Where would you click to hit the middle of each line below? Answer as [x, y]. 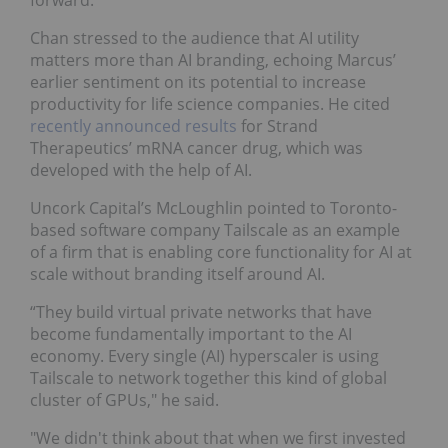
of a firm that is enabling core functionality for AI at [221, 252]
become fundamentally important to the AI [191, 334]
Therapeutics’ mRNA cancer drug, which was [196, 148]
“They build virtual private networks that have [201, 312]
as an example [346, 230]
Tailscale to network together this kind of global [208, 378]
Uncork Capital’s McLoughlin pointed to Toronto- [213, 208]
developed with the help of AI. [141, 170]
